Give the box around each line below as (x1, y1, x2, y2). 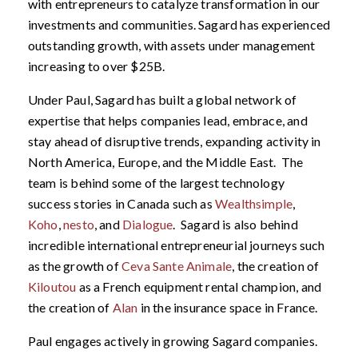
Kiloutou (27, 278, 77, 294)
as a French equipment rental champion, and (76, 278, 322, 294)
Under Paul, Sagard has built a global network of (27, 91, 297, 107)
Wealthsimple (215, 195, 293, 211)
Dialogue (122, 216, 173, 232)
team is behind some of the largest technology (27, 174, 285, 190)
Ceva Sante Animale (121, 257, 233, 273)
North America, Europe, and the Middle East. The (27, 153, 304, 169)
